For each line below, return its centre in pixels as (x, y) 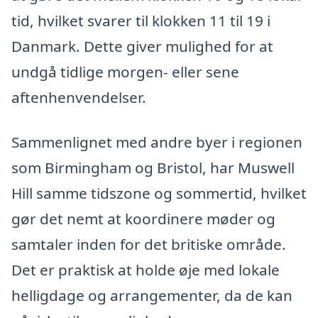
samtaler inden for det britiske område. (149, 245)
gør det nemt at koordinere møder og (143, 219)
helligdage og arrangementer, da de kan (152, 296)
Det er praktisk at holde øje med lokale (146, 270)
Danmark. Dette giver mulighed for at (142, 46)
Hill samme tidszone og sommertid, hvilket (159, 193)
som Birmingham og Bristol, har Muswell (153, 168)
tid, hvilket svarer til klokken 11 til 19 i (141, 20)
